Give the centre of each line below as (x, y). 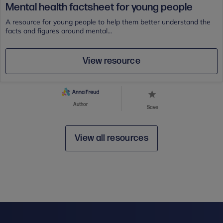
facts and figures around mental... (59, 31)
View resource (111, 61)
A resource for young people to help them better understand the (108, 22)
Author (80, 104)
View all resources (111, 138)
